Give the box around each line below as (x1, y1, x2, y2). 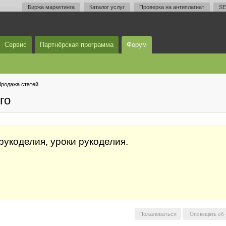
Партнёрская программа (40, 41, 114, 48)
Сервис (5, 41, 27, 48)
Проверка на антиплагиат (139, 4, 204, 10)
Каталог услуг (89, 4, 125, 10)
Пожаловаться (139, 211, 177, 217)
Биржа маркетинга (28, 4, 75, 10)
